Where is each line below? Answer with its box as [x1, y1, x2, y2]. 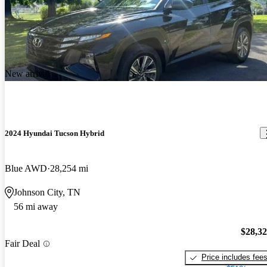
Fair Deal [5, 238, 40, 249]
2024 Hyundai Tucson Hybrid [5, 128, 104, 138]
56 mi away [14, 201, 58, 212]
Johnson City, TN [14, 187, 80, 197]
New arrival [5, 68, 49, 79]
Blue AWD [5, 163, 47, 173]
